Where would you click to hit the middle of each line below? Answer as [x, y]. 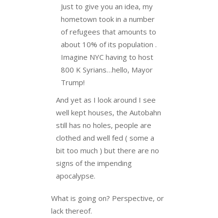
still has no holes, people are [104, 125]
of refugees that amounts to [109, 32]
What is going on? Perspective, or [108, 198]
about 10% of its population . [109, 44]
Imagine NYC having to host [107, 57]
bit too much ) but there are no [108, 150]
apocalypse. [76, 176]
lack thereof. [72, 211]
